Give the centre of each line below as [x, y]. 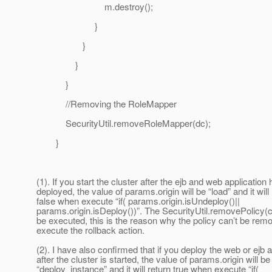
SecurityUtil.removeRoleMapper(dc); [124, 123]
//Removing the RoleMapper [107, 104]
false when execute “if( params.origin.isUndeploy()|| [138, 201]
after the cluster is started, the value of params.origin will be [153, 259]
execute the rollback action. [90, 230]
